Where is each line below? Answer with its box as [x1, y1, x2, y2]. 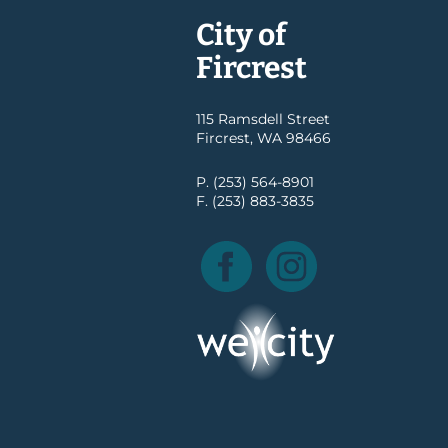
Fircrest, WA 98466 [196, 129, 331, 147]
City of [196, 17, 286, 53]
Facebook [252, 241, 321, 259]
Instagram [317, 241, 390, 259]
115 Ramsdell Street [196, 110, 330, 128]
